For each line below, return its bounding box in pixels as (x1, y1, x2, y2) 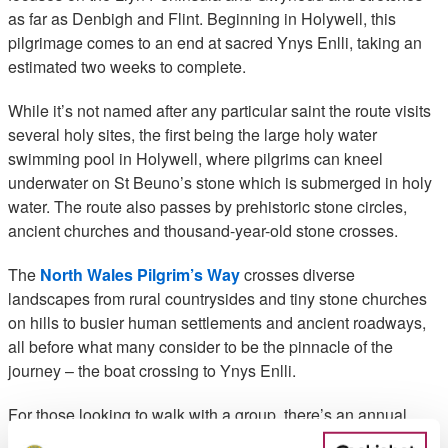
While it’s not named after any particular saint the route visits (8, 99, 431, 122)
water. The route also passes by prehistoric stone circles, (8, 195, 407, 218)
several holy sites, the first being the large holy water (8, 123, 377, 146)
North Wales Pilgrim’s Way (40, 263, 240, 286)
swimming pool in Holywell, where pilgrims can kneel (8, 147, 383, 170)
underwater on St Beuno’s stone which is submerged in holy (8, 171, 432, 194)
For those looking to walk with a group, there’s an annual (8, 403, 407, 426)
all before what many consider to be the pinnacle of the (8, 335, 393, 358)
